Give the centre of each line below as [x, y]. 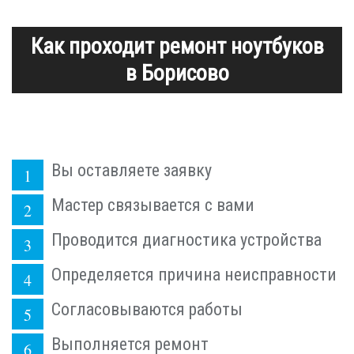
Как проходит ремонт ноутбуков [177, 46]
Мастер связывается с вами [153, 205]
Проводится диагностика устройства [186, 239]
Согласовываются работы [147, 309]
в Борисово [177, 73]
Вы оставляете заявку [132, 170]
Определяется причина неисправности [194, 274]
